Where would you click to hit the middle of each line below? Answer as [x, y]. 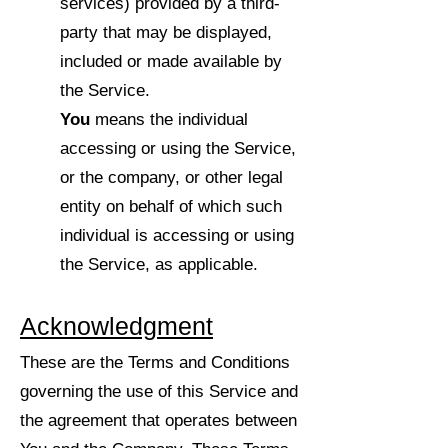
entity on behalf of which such [171, 206]
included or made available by [171, 61]
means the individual [169, 119]
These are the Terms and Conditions [155, 362]
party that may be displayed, [166, 32]
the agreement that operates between [158, 420]
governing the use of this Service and [159, 391]
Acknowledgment [116, 326]
